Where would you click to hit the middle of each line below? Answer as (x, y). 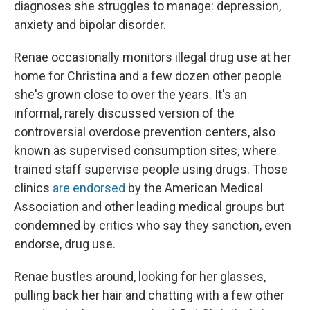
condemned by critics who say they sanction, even (153, 225)
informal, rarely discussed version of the (124, 113)
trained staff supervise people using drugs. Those (151, 169)
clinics (33, 188)
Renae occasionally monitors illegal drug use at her (153, 57)
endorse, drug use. (65, 244)
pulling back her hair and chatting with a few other (149, 295)
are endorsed (89, 188)
